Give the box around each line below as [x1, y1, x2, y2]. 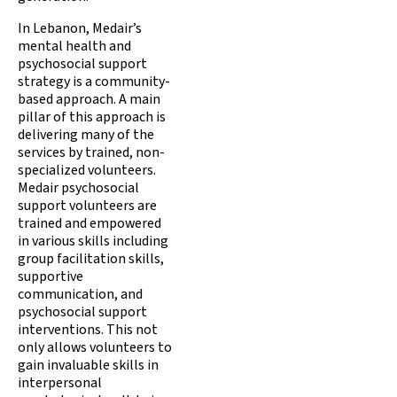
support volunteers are [18, 195, 157, 215]
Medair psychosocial [18, 177, 139, 198]
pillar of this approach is [18, 106, 166, 127]
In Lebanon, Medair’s [18, 18, 142, 38]
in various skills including [18, 230, 168, 251]
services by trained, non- [18, 142, 165, 162]
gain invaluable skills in [18, 354, 159, 375]
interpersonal [18, 372, 102, 393]
